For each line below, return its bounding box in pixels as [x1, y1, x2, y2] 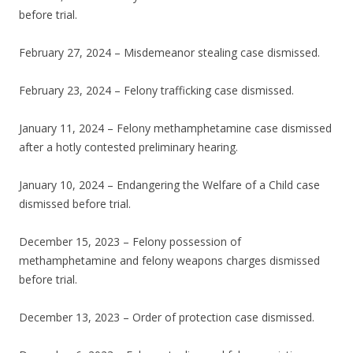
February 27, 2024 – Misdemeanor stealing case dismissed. [19, 45, 320, 61]
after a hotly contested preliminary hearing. [19, 139, 238, 155]
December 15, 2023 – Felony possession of [19, 234, 241, 250]
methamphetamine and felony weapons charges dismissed [19, 253, 320, 269]
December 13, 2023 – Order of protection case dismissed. [19, 310, 314, 325]
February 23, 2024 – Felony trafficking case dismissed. [19, 83, 294, 98]
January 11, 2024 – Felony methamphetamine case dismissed [19, 121, 332, 136]
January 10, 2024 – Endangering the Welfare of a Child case [19, 177, 320, 193]
